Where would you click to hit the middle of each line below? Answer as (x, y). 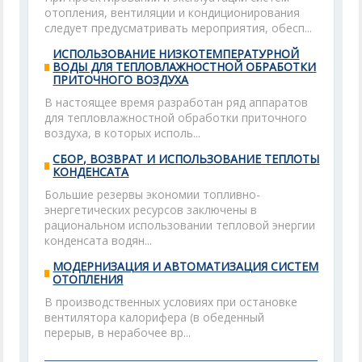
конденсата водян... (99, 240)
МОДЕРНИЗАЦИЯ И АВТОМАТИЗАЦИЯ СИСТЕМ (186, 266)
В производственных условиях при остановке (171, 302)
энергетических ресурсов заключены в (151, 210)
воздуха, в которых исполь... (123, 133)
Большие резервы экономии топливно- (153, 194)
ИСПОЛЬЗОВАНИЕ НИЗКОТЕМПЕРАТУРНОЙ (176, 54)
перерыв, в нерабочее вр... (118, 333)
